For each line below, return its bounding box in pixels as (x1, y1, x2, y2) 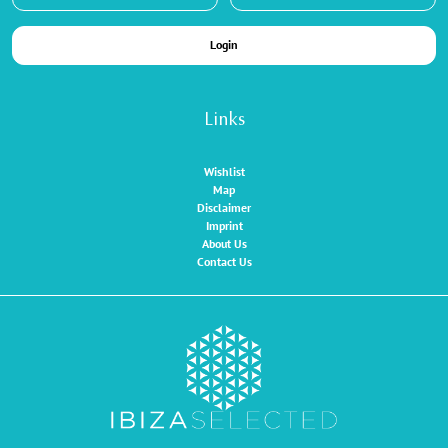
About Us (201, 236, 247, 252)
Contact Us (196, 254, 252, 270)
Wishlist (203, 164, 245, 180)
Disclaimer (197, 200, 251, 216)
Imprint (205, 218, 243, 234)
